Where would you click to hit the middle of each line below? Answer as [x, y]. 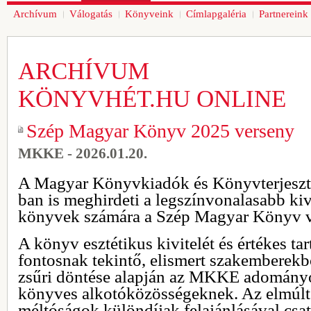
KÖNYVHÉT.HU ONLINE [152, 99]
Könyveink [149, 14]
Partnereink [284, 14]
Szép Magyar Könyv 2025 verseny [160, 131]
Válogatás [91, 14]
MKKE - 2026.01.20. [83, 153]
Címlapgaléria [216, 14]
